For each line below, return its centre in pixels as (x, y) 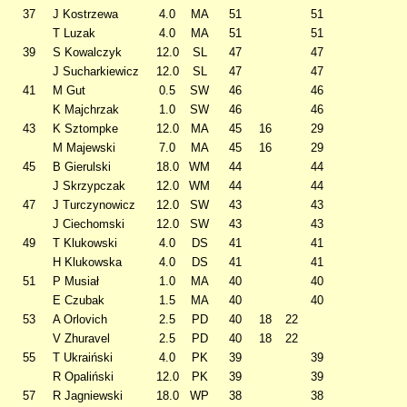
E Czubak (79, 300)
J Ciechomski (89, 224)
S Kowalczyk (87, 52)
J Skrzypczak (89, 186)
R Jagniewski (88, 396)
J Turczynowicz (94, 205)
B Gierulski (82, 167)
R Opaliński (83, 377)
